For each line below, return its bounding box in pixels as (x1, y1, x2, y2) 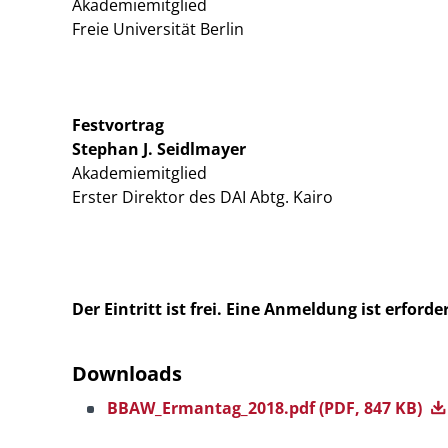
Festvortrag (72, 114, 164, 136)
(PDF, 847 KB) (319, 397, 426, 419)
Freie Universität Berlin (72, 18, 244, 40)
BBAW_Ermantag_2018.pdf (107, 397, 319, 419)
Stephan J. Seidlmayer (72, 138, 246, 160)
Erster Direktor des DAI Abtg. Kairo (72, 186, 333, 208)
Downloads (72, 360, 182, 387)
